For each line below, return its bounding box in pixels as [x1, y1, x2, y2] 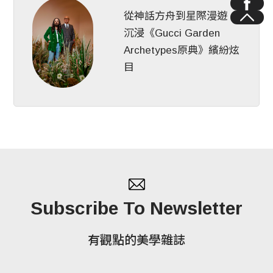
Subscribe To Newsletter [30, 198, 243, 219]
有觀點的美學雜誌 [88, 233, 185, 247]
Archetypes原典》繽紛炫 [124, 44, 240, 57]
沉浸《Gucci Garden [124, 27, 221, 40]
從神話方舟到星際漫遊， [124, 10, 238, 23]
